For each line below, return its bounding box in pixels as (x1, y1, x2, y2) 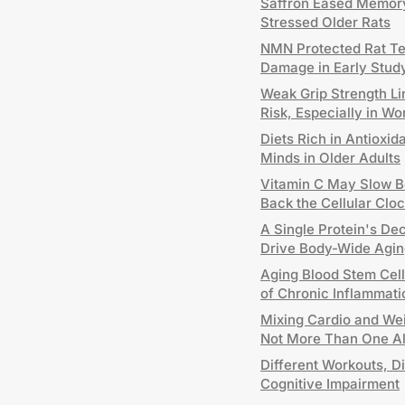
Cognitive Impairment (260, 375, 400, 392)
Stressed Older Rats (260, 14, 391, 31)
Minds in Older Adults (260, 149, 400, 166)
